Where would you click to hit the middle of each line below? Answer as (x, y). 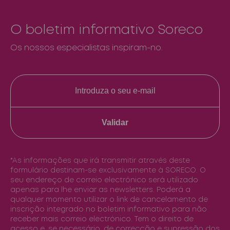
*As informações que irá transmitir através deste (100, 161)
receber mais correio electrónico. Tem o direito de (102, 219)
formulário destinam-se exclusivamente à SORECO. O (108, 170)
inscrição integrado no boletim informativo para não (109, 209)
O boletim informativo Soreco (107, 30)
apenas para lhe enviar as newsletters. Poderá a (100, 190)
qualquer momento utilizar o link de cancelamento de (109, 200)
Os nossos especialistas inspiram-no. (87, 48)
